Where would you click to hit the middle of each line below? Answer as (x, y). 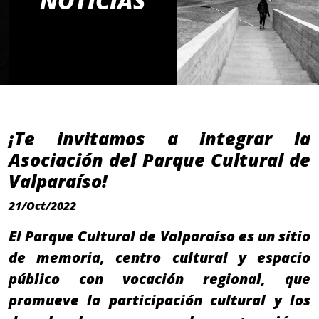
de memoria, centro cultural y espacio (159, 258)
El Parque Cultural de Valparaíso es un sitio (159, 236)
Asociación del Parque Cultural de (159, 160)
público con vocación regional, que (159, 279)
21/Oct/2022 (42, 206)
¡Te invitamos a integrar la (159, 138)
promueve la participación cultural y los (159, 300)
